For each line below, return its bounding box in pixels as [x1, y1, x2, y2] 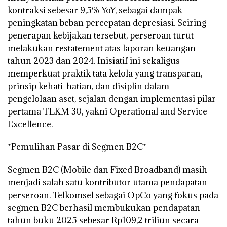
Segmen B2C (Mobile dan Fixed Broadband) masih [8, 164, 207, 176]
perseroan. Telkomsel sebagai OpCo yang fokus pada [8, 190, 218, 201]
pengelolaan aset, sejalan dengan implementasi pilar [8, 93, 216, 105]
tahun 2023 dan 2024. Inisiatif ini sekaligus [8, 55, 180, 67]
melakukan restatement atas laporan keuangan [8, 43, 196, 54]
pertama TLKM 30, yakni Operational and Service [8, 106, 207, 118]
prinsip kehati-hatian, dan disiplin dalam [8, 81, 169, 92]
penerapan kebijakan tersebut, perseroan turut [8, 30, 194, 42]
